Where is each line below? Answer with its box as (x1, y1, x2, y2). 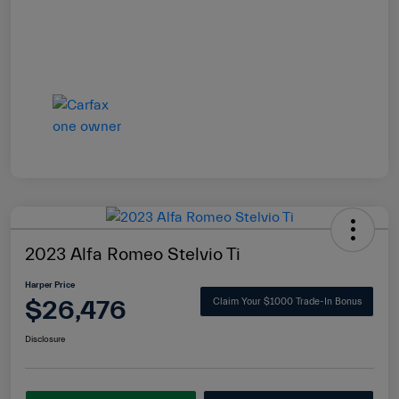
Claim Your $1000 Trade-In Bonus (212, 296, 362, 308)
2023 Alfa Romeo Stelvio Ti (25, 243, 240, 265)
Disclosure (25, 333, 65, 345)
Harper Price (25, 279, 75, 290)
